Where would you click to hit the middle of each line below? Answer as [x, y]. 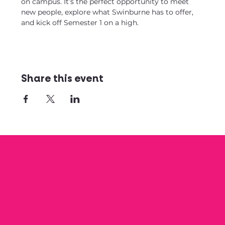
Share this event [63, 79]
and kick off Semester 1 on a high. [80, 23]
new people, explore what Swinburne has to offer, [108, 12]
